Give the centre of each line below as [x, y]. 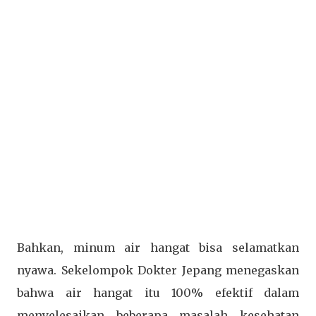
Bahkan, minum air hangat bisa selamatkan [158, 248]
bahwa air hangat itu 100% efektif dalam [158, 293]
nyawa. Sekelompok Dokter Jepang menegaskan [158, 271]
